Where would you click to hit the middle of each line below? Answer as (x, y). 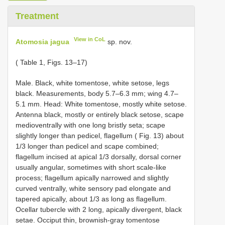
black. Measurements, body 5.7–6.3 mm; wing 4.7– (97, 93)
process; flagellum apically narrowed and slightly (92, 178)
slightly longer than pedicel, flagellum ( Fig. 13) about (100, 135)
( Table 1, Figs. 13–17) (51, 62)
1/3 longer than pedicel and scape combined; (87, 146)
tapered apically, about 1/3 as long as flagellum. (91, 199)
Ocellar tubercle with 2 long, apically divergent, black (99, 209)
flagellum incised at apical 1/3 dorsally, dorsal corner (98, 156)
